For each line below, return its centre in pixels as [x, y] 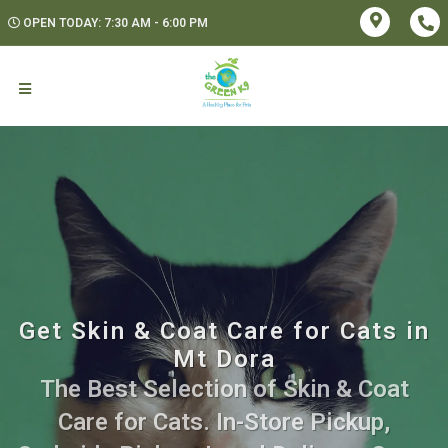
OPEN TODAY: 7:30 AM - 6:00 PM [115, 23]
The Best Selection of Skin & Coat [224, 389]
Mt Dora [224, 359]
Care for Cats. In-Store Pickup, [224, 422]
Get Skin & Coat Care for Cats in [224, 331]
